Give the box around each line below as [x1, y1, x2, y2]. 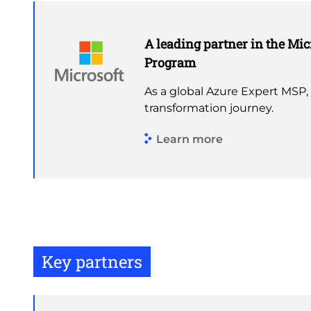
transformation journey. [144, 101, 274, 115]
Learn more [156, 132, 223, 146]
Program [144, 54, 196, 71]
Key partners [42, 251, 142, 273]
